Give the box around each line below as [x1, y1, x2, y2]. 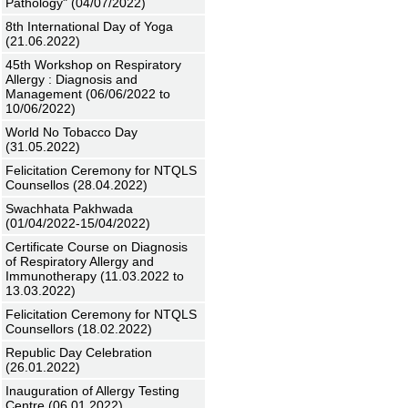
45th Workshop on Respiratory [5, 57, 181, 72]
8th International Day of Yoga [5, 19, 173, 34]
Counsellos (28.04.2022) [5, 178, 148, 192]
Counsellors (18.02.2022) [5, 321, 152, 336]
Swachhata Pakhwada [5, 201, 133, 216]
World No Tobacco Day [5, 125, 138, 139]
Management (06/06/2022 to [5, 87, 170, 101]
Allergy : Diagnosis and [5, 72, 138, 87]
